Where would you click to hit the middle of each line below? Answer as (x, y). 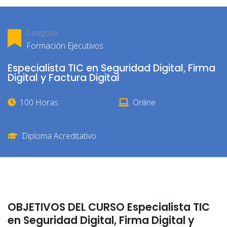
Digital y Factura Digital (64, 78)
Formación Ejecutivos (65, 46)
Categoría (42, 33)
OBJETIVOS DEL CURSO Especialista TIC (109, 207)
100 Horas (39, 103)
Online (144, 103)
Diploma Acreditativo (59, 136)
